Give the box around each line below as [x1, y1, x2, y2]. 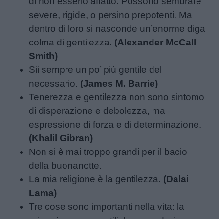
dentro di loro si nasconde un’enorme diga [29, 23, 206, 34]
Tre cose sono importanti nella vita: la [29, 201, 185, 212]
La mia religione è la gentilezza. [29, 174, 164, 184]
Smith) [29, 50, 58, 61]
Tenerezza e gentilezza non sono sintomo [29, 91, 205, 102]
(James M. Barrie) [80, 78, 158, 88]
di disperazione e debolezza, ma [29, 105, 166, 116]
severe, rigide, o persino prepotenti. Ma [29, 9, 193, 20]
